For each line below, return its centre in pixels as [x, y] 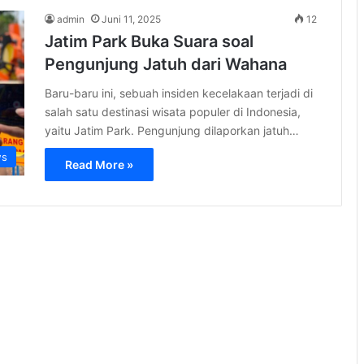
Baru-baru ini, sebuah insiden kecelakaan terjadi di [179, 93]
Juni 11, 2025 [131, 19]
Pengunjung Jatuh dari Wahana [166, 64]
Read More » [99, 164]
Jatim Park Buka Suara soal [149, 41]
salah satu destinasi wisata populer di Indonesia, [173, 111]
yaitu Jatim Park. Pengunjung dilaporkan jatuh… [172, 130]
